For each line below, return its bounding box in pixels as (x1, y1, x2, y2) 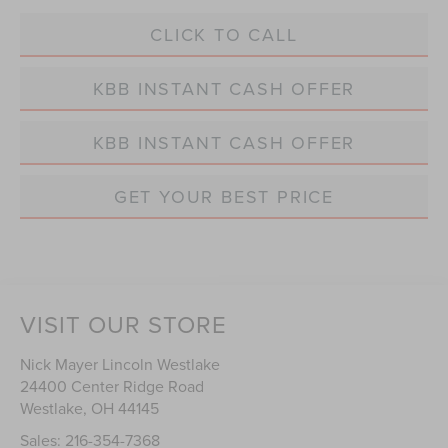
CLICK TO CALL (150, 22, 298, 48)
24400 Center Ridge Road (20, 375, 205, 398)
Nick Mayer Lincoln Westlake (20, 353, 221, 376)
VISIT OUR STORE (20, 307, 228, 342)
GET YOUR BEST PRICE (113, 184, 335, 210)
